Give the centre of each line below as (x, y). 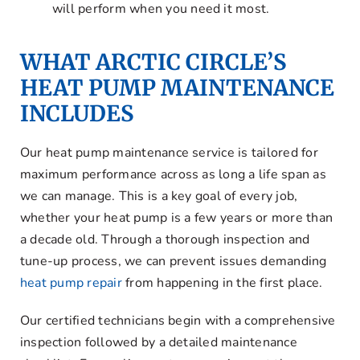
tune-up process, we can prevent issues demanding (173, 262)
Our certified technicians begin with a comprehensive (178, 321)
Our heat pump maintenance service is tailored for (169, 153)
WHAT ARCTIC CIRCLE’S (153, 62)
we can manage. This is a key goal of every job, (159, 196)
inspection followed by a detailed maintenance (158, 343)
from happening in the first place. (222, 283)
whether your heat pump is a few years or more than (176, 218)
